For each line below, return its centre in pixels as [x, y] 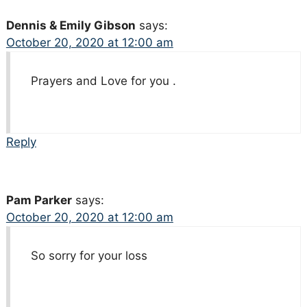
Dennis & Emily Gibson [71, 26]
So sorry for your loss [89, 256]
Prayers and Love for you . [103, 81]
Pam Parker [39, 200]
